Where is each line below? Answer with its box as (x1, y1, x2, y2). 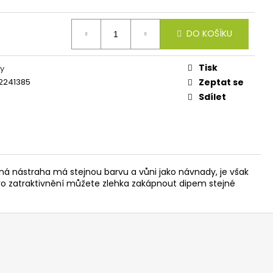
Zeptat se (199, 76, 244, 88)
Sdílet (199, 90, 226, 103)
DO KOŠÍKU (186, 27, 232, 40)
